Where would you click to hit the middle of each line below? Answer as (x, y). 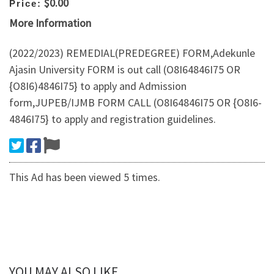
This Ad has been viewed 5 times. (85, 177)
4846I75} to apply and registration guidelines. (113, 119)
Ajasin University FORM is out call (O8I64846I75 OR (125, 70)
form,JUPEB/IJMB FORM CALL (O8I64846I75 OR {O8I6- (135, 103)
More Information (50, 23)
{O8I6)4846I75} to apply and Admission (98, 86)
